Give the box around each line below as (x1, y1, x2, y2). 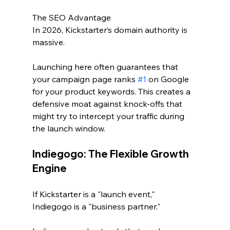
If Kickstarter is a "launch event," (32, 188, 157, 199)
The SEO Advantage (32, 12, 111, 23)
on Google (146, 73, 191, 84)
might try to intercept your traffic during (32, 110, 186, 121)
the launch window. (32, 123, 105, 133)
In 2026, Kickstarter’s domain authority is (32, 24, 189, 35)
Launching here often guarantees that (32, 61, 180, 72)
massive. (32, 36, 67, 47)
